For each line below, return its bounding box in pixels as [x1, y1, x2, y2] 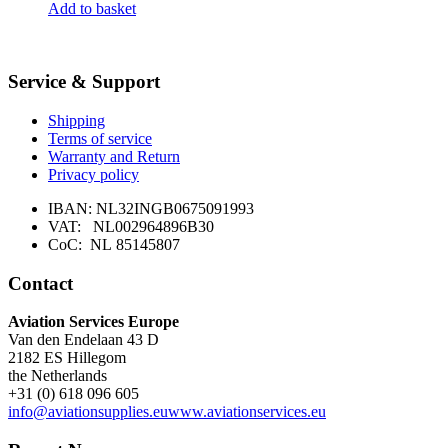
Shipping [48, 111, 105, 129]
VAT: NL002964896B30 [48, 217, 214, 235]
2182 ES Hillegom [8, 349, 126, 367]
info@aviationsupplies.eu [8, 403, 168, 421]
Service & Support [8, 71, 160, 93]
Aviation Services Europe [8, 313, 179, 331]
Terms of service [48, 129, 152, 147]
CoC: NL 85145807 [48, 235, 180, 253]
